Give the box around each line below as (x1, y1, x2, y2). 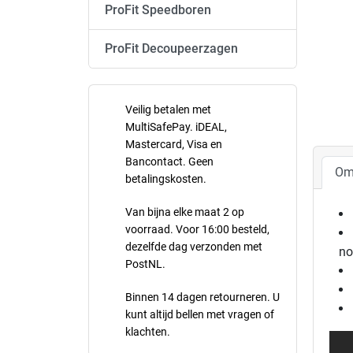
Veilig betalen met (125, 103, 211, 116)
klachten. (125, 325, 170, 338)
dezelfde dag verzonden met (125, 240, 262, 253)
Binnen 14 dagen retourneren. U (125, 291, 280, 303)
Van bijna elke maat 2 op (125, 206, 244, 218)
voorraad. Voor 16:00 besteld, (125, 223, 269, 236)
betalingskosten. (125, 173, 206, 185)
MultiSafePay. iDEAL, (125, 121, 227, 133)
